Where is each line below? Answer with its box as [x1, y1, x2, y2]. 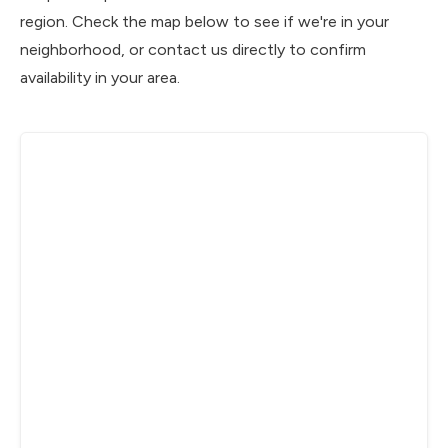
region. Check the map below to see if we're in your [20, 12, 389, 31]
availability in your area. [20, 68, 180, 87]
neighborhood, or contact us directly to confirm [20, 40, 366, 59]
